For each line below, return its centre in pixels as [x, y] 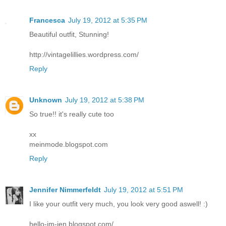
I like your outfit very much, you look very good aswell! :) [119, 204]
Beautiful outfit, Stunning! [69, 35]
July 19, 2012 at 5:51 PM [144, 190]
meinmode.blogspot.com [69, 145]
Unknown [46, 100]
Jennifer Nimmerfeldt [65, 190]
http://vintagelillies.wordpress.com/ [84, 55]
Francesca [47, 20]
